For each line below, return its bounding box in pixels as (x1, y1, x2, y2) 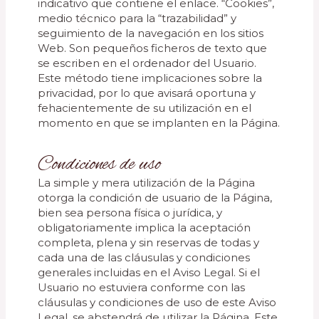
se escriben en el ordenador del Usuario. (38, 56, 257, 70)
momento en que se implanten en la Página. (38, 116, 281, 130)
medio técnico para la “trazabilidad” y (38, 11, 237, 25)
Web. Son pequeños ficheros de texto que (38, 41, 268, 55)
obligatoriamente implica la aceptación (38, 221, 251, 234)
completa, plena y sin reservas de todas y (38, 236, 260, 249)
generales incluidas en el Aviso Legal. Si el (38, 266, 261, 279)
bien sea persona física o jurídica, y (38, 206, 223, 219)
